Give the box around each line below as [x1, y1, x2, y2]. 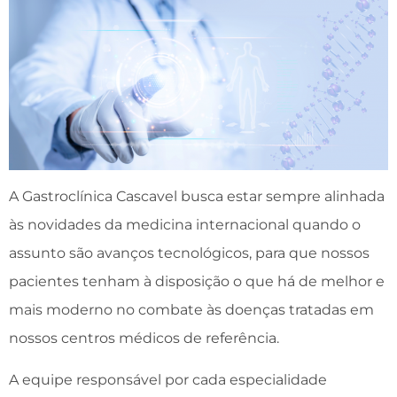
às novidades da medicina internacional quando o [9, 216, 361, 234]
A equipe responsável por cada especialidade [9, 370, 327, 388]
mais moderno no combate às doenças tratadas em [9, 301, 374, 319]
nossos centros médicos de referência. [9, 330, 279, 347]
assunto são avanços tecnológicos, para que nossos [9, 245, 370, 262]
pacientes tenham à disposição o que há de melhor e [9, 273, 385, 291]
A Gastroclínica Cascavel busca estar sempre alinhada [9, 188, 385, 206]
